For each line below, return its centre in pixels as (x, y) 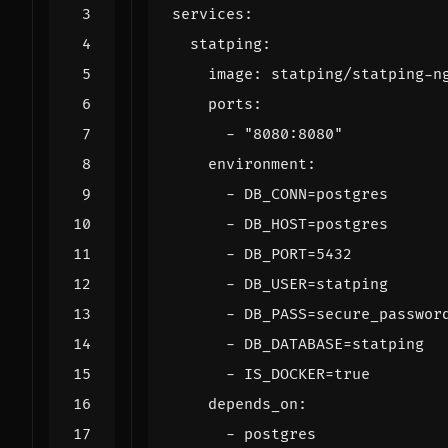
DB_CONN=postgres (316, 194)
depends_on (253, 404)
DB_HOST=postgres (316, 224)
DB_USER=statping (316, 284)
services (208, 14)
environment (257, 164)
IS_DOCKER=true (307, 374)
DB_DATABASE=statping (334, 344)
